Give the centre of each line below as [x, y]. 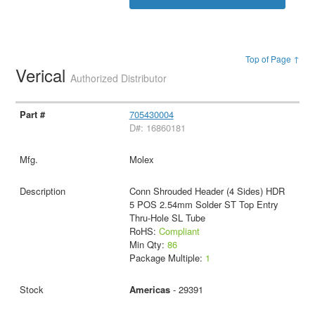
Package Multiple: [167, 257]
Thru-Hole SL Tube [167, 217]
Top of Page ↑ [272, 58]
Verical [43, 75]
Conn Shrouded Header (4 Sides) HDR [207, 191]
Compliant [179, 231]
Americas [149, 289]
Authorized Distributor [119, 78]
